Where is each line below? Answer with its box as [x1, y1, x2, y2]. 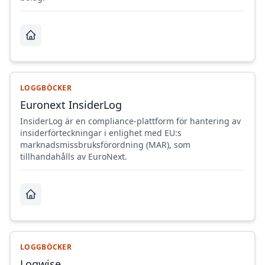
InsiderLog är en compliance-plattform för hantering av [20, 115, 241, 127]
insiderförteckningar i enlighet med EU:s [20, 127, 182, 139]
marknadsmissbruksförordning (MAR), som [20, 139, 190, 151]
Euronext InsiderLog [20, 98, 122, 112]
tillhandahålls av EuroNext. [20, 151, 127, 163]
